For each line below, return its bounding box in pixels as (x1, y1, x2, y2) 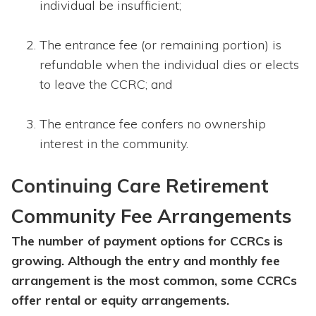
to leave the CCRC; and (39, 76, 172, 93)
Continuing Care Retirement (11, 174, 269, 198)
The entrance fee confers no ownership (39, 116, 266, 133)
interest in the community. (39, 135, 188, 152)
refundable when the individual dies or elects (39, 56, 299, 73)
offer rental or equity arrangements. (11, 292, 229, 309)
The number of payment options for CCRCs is (11, 233, 283, 250)
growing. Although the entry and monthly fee (11, 253, 280, 269)
